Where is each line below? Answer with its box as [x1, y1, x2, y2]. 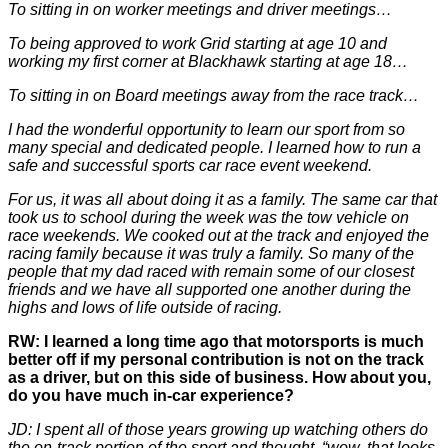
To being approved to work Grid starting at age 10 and [8, 35, 387, 52]
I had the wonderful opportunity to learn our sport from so [8, 121, 405, 138]
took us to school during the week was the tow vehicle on [8, 209, 409, 226]
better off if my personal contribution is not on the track [8, 351, 424, 368]
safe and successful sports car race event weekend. [8, 157, 372, 174]
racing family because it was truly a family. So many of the [8, 245, 414, 262]
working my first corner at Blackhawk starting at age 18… [8, 53, 408, 70]
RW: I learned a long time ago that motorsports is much [8, 333, 424, 350]
